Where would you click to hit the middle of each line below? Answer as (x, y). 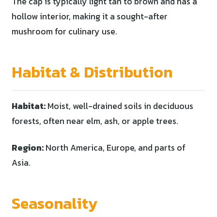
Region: (28, 147)
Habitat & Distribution (92, 72)
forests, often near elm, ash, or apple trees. (95, 121)
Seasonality (54, 203)
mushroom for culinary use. (64, 31)
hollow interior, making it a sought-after (90, 16)
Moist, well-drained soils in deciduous (119, 106)
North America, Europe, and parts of (115, 147)
